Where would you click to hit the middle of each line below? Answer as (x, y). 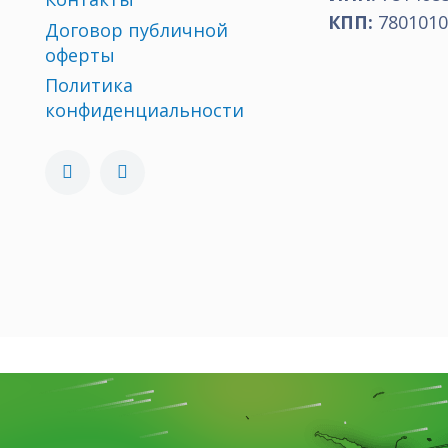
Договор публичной (136, 29)
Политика (89, 85)
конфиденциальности (144, 110)
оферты (80, 54)
